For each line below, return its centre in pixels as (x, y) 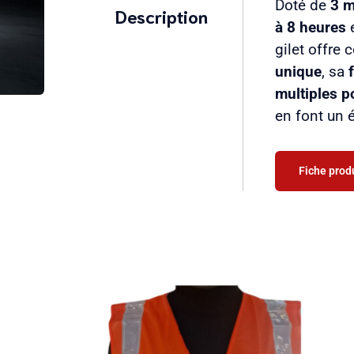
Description (162, 15)
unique (299, 72)
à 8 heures (311, 27)
